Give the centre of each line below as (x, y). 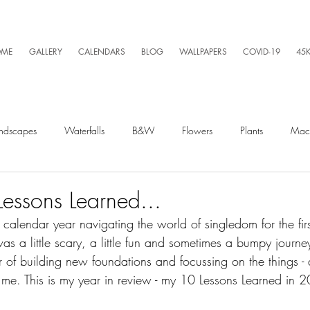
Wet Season (106, 241)
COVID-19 (261, 52)
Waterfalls (84, 130)
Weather (175, 241)
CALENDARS (101, 52)
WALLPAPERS (203, 52)
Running (292, 241)
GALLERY (45, 52)
